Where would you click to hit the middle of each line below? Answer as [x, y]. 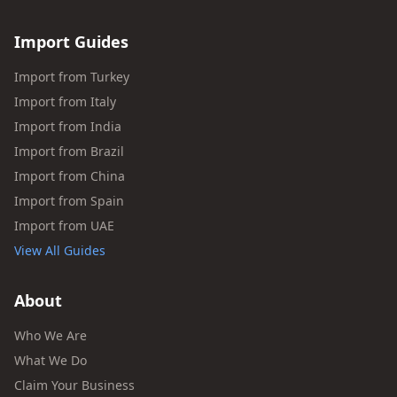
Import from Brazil [69, 151]
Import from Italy [65, 101]
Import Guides [71, 42]
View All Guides [60, 250]
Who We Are [51, 335]
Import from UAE [64, 226]
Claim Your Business [74, 385]
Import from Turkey [72, 77]
